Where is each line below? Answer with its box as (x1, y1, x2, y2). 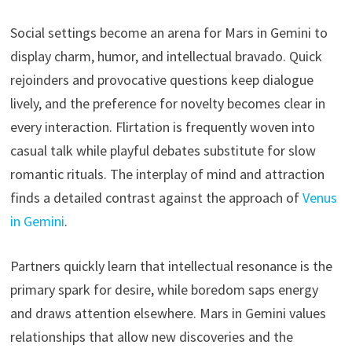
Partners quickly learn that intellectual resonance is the (9, 256, 332, 275)
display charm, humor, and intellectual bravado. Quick (9, 46, 322, 65)
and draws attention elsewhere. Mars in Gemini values (9, 303, 326, 322)
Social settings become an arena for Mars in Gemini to (9, 23, 328, 42)
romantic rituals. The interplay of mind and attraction (9, 164, 324, 183)
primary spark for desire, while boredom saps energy (9, 280, 318, 299)
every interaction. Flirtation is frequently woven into (9, 117, 315, 136)
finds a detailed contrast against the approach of (9, 188, 302, 207)
